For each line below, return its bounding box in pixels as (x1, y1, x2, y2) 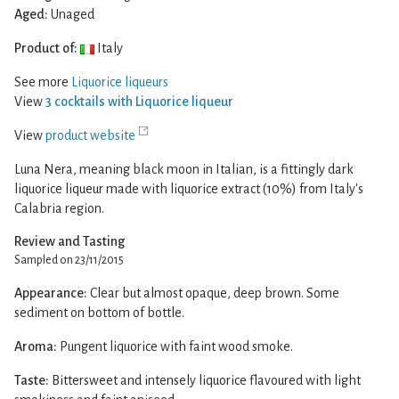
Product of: (14, 41, 77, 56)
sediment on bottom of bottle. (14, 305, 184, 321)
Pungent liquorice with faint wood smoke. (60, 339, 293, 354)
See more (14, 75, 71, 90)
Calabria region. (14, 201, 104, 216)
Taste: (14, 373, 49, 388)
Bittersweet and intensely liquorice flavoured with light (52, 373, 361, 388)
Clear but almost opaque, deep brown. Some (90, 286, 339, 301)
